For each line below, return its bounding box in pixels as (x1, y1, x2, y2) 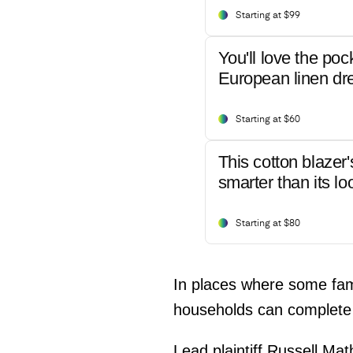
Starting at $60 (235, 114, 300, 124)
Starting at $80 (235, 218, 300, 229)
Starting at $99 (235, 10, 300, 20)
